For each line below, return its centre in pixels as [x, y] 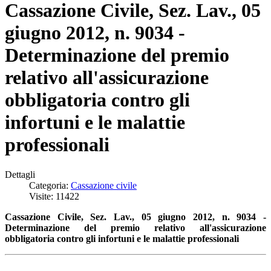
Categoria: [50, 185]
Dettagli [20, 174]
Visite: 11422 [54, 196]
